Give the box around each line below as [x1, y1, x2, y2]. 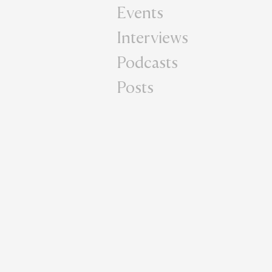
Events [117, 2, 163, 22]
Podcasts [117, 52, 178, 72]
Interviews [117, 27, 188, 47]
